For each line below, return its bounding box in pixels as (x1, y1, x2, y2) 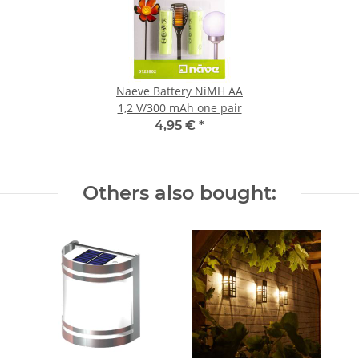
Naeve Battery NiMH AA (116, 83, 243, 99)
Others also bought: (83, 181, 276, 205)
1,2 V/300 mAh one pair (117, 100, 242, 116)
